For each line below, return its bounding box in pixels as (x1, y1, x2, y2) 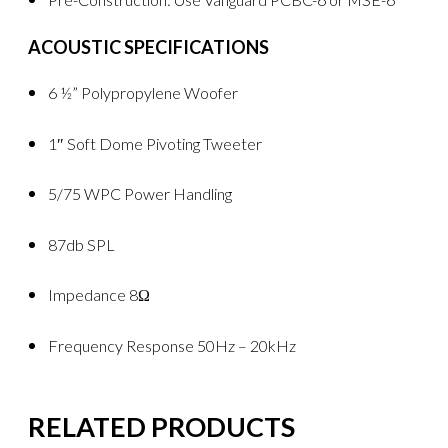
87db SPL (47, 234, 115, 254)
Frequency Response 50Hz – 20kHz (47, 335, 296, 355)
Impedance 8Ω (47, 285, 150, 305)
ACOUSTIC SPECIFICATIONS (28, 36, 270, 59)
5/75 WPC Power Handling (47, 184, 232, 204)
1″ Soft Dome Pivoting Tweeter (47, 133, 262, 153)
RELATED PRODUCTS (28, 409, 296, 443)
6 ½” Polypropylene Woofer (47, 83, 238, 103)
